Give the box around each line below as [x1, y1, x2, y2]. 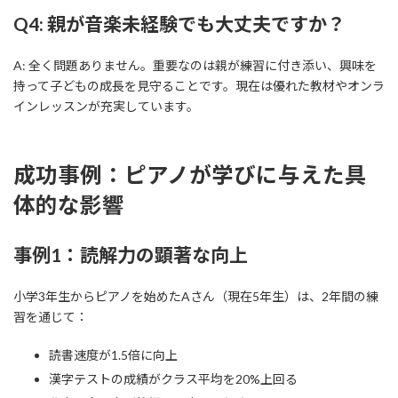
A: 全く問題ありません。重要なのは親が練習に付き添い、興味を [13, 57, 377, 73]
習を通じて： [13, 309, 88, 325]
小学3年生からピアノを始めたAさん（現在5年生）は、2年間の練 [13, 289, 378, 305]
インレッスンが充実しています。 [13, 98, 199, 114]
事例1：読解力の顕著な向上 [13, 243, 248, 267]
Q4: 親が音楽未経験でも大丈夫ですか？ [13, 12, 346, 35]
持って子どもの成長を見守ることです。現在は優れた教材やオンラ [13, 77, 385, 93]
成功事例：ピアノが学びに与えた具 [13, 161, 367, 187]
